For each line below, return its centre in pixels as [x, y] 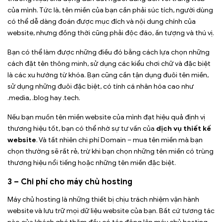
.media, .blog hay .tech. [44, 98]
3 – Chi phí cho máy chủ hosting [70, 182]
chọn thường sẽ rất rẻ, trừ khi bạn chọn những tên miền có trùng [111, 152]
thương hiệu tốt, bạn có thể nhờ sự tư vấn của [82, 129]
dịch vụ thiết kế [184, 129]
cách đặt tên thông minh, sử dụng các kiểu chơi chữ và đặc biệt [109, 64]
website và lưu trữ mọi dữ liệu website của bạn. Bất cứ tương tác [111, 211]
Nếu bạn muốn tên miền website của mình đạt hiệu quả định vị [106, 117]
